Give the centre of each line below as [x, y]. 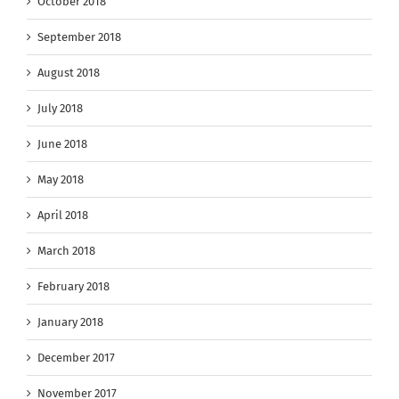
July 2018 [60, 109]
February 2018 [73, 287]
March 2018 [66, 251]
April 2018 [63, 216]
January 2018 [70, 322]
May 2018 [61, 180]
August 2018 [69, 73]
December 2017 [76, 358]
